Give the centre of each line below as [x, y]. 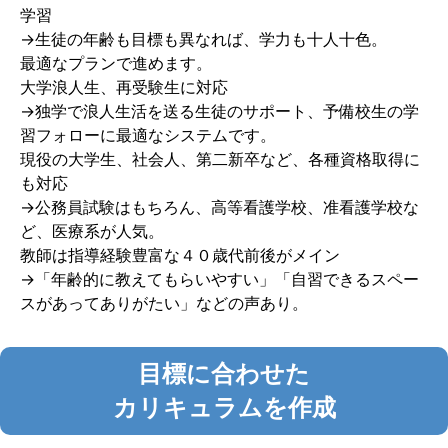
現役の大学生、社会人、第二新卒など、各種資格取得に [220, 158]
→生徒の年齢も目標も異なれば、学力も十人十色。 [203, 38]
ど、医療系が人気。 [92, 230]
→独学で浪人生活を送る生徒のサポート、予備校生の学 [219, 110]
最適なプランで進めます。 [116, 62]
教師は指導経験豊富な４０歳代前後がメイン [180, 254]
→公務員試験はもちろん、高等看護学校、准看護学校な [219, 206]
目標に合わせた [224, 373]
